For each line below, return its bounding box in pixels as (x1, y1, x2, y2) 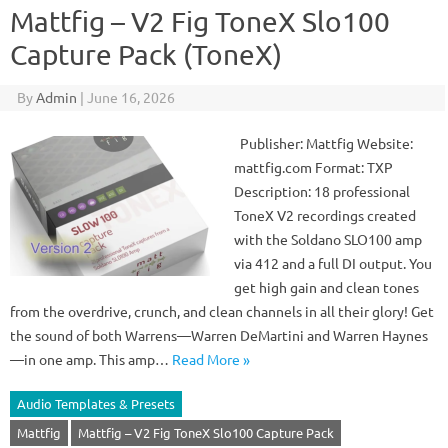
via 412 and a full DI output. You (234, 254, 432, 272)
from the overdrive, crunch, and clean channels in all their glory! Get (10, 302, 434, 320)
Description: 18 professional (234, 182, 410, 200)
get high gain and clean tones (234, 278, 419, 296)
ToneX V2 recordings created (234, 206, 416, 224)
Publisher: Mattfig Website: (234, 134, 413, 152)
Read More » (172, 350, 250, 368)
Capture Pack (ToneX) (10, 38, 282, 71)
